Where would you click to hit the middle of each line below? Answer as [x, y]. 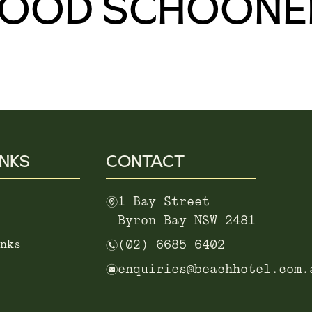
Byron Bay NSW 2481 [187, 221]
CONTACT [145, 162]
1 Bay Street [164, 203]
